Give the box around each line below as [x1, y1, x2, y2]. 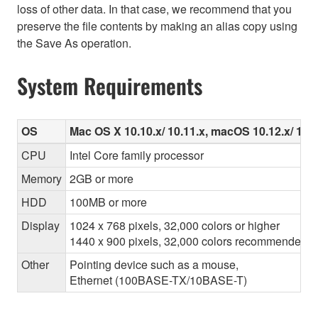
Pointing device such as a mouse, [70, 256, 238, 273]
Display [21, 216, 60, 234]
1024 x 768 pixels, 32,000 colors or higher [70, 216, 280, 234]
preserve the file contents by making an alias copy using [17, 18, 297, 35]
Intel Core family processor [70, 146, 204, 163]
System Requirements [17, 69, 202, 102]
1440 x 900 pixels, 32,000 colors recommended [70, 232, 307, 249]
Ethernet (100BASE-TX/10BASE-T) [70, 271, 247, 288]
